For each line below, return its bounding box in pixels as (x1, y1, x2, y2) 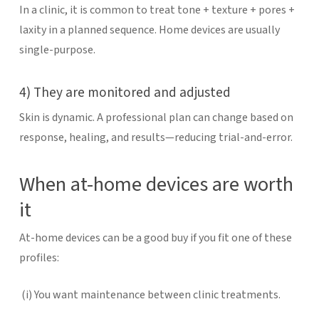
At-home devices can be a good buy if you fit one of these (19, 229, 292, 246)
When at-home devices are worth (19, 169, 293, 199)
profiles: (19, 249, 59, 266)
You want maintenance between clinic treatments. (33, 286, 281, 303)
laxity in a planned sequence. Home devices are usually (19, 21, 280, 38)
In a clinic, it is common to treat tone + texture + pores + (19, 1, 295, 18)
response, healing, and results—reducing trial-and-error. (19, 129, 293, 145)
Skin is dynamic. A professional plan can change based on (19, 109, 293, 125)
